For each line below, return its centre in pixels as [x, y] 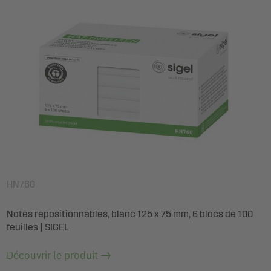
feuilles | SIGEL [38, 227]
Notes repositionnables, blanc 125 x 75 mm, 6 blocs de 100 [130, 214]
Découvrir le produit [52, 255]
